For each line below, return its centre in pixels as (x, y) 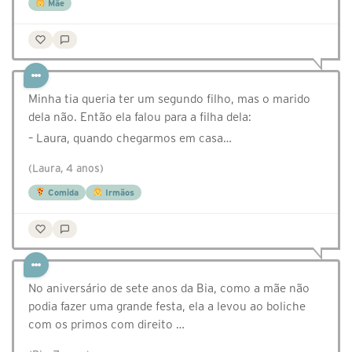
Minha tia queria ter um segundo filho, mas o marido (169, 99)
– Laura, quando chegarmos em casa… (130, 138)
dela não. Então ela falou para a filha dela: (140, 117)
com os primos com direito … (106, 324)
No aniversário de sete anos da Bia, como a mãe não (169, 288)
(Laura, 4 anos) (66, 169)
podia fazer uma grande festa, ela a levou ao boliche (167, 306)
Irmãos (118, 193)
